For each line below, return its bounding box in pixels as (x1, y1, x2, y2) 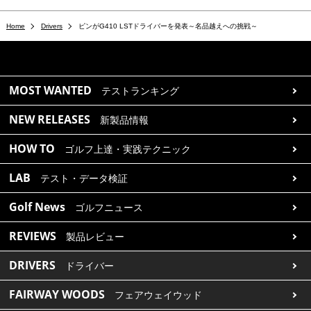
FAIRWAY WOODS (9, 287, 106, 302)
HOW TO (9, 141, 56, 156)
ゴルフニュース (75, 202, 144, 213)
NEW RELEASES (9, 112, 91, 127)
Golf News (9, 199, 66, 215)
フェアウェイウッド (115, 289, 203, 301)
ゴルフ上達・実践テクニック (65, 144, 192, 155)
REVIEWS (9, 228, 57, 244)
